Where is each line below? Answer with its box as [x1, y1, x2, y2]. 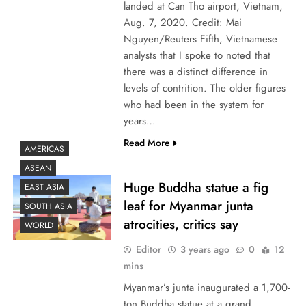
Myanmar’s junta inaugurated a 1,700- [123, 279, 290, 295]
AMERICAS [25, 143, 64, 156]
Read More [123, 135, 170, 150]
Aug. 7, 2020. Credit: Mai [123, 14, 242, 30]
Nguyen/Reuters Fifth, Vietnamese [123, 31, 277, 46]
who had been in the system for [123, 96, 264, 112]
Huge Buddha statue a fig [123, 178, 268, 197]
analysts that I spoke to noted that [123, 47, 270, 63]
